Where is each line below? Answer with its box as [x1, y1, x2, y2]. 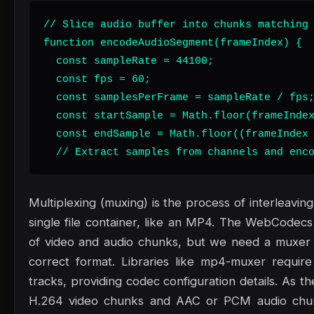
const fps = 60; [43, 73, 151, 86]
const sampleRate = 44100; [43, 55, 214, 67]
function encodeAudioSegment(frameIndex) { [43, 36, 302, 49]
